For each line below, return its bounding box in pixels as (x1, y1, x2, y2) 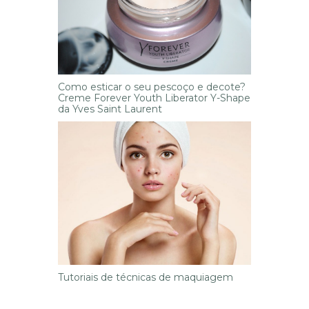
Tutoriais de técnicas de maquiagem (57, 271, 233, 284)
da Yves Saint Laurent (57, 102, 162, 115)
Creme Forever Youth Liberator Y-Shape (57, 91, 250, 104)
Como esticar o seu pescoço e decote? (57, 80, 246, 93)
